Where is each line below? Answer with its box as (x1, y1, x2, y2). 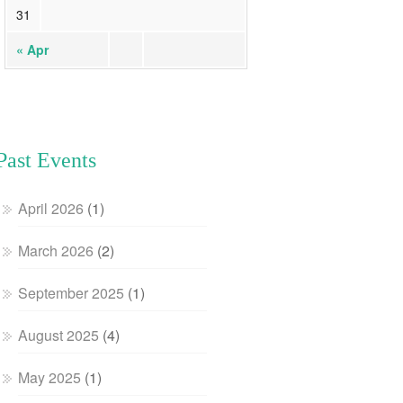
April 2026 (18, 198, 85, 219)
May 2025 (18, 367, 82, 388)
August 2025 (18, 325, 100, 345)
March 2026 (18, 240, 94, 261)
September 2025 (18, 282, 125, 303)
